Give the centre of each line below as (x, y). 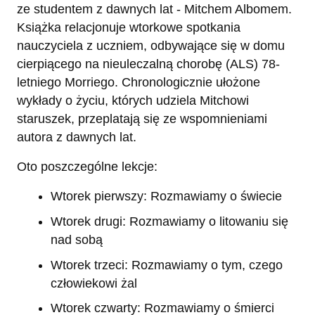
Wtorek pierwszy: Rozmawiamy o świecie (166, 197)
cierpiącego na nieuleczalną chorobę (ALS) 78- (148, 64)
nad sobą (77, 239)
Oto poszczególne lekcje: (87, 167)
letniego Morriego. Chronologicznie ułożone (139, 83)
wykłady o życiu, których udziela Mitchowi (133, 101)
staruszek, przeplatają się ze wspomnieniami (142, 119)
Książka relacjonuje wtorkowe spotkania (129, 28)
